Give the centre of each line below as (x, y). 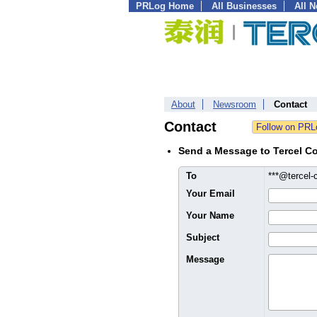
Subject (203, 237)
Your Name (210, 215)
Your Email (211, 194)
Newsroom (235, 104)
